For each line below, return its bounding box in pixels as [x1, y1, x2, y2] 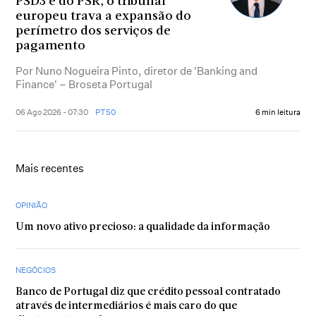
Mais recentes [16, 162, 85, 176]
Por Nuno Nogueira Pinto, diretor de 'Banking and [16, 64, 258, 78]
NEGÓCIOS [16, 265, 56, 276]
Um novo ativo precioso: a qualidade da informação [16, 222, 271, 233]
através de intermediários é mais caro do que [16, 301, 238, 312]
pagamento [16, 39, 86, 54]
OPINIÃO [16, 200, 48, 211]
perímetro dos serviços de [16, 25, 171, 39]
